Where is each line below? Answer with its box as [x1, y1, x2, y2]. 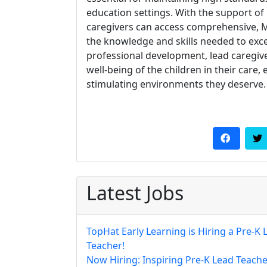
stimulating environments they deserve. [86, 77, 266, 91]
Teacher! [86, 239, 125, 253]
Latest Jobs [86, 180, 184, 206]
